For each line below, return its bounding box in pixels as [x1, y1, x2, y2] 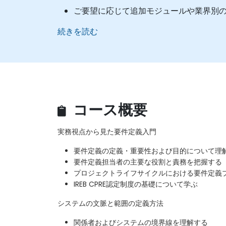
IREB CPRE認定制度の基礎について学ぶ [74, 179, 198, 189]
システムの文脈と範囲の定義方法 [58, 198, 163, 208]
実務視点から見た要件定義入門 [58, 126, 156, 137]
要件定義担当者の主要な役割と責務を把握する [74, 156, 222, 167]
